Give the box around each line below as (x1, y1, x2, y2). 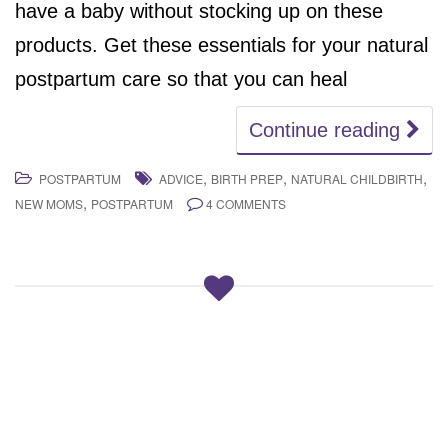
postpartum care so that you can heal (15, 67, 347, 90)
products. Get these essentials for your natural (15, 33, 428, 56)
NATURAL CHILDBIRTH (291, 169, 423, 187)
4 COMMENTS (206, 194, 286, 212)
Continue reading (249, 118, 406, 141)
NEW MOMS (15, 194, 83, 212)
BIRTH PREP (211, 169, 283, 187)
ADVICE (159, 169, 203, 187)
